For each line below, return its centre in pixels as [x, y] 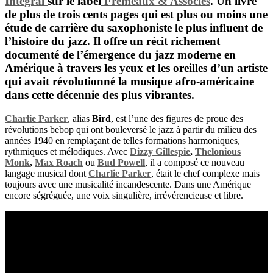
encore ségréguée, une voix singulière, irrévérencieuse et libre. [124, 195]
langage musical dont [47, 173]
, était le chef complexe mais [205, 173]
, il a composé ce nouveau [195, 162]
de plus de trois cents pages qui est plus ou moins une [136, 14]
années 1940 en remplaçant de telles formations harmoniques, [122, 140]
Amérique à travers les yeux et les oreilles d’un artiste [136, 68]
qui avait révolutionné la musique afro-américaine [129, 81]
